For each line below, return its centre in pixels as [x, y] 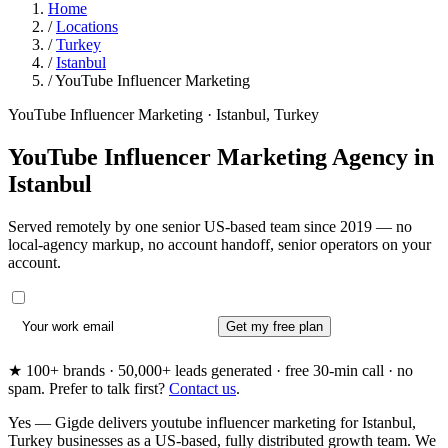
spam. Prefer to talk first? [88, 389]
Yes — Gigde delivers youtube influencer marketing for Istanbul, [212, 423]
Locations [87, 26]
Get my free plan [274, 326]
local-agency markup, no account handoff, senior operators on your [219, 244]
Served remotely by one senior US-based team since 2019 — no [210, 226]
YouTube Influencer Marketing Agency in [221, 156]
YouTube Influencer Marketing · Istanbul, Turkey [163, 114]
